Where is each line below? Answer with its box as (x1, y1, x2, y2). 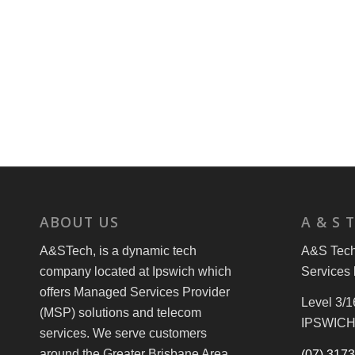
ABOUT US (40, 212, 119, 231)
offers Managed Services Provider (40, 284, 230, 299)
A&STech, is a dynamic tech (40, 243, 197, 258)
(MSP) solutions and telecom (40, 305, 201, 319)
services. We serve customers (40, 326, 207, 340)
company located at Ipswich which (40, 264, 231, 278)
